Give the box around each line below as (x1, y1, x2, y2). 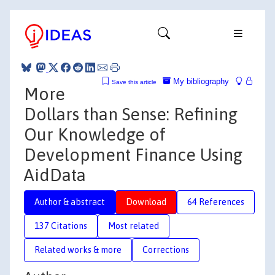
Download (126, 196, 166, 207)
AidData (24, 165, 86, 185)
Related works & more (34, 244, 122, 255)
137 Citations (34, 220, 87, 231)
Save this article (112, 78, 157, 85)
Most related (108, 220, 159, 231)
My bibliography (171, 76, 229, 86)
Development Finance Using (24, 144, 242, 165)
